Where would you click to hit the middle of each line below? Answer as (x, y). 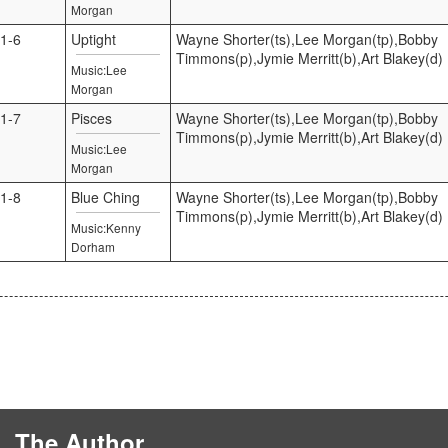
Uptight (93, 38)
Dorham (93, 246)
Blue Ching (105, 196)
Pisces (91, 117)
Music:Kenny (106, 227)
